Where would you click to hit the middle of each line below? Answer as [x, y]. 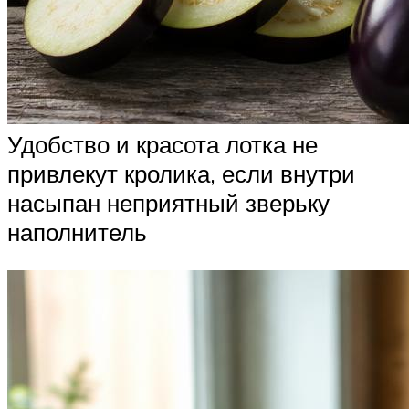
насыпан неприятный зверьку [168, 203]
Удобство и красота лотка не [163, 145]
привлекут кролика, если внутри [181, 174]
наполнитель [77, 232]
